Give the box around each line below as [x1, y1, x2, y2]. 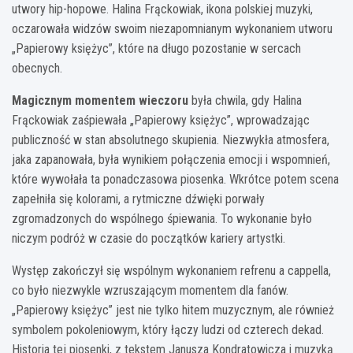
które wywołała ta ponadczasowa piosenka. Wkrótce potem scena [12, 171, 339, 187]
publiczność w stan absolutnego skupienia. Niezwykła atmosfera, [12, 132, 329, 147]
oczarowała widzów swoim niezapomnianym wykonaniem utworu [12, 20, 333, 36]
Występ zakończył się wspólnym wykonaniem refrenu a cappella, [12, 262, 331, 278]
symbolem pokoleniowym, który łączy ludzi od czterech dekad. [12, 321, 324, 337]
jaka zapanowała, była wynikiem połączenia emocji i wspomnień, [12, 151, 330, 167]
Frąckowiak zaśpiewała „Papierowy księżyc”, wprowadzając [12, 112, 310, 128]
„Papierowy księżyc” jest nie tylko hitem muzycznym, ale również [12, 302, 334, 318]
